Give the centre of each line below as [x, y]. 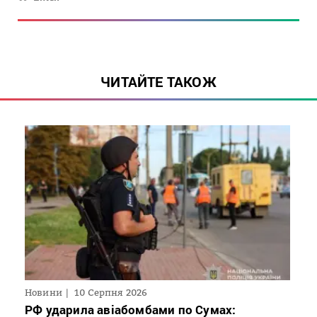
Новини [44, 293]
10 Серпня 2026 [111, 293]
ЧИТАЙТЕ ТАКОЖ [158, 81]
